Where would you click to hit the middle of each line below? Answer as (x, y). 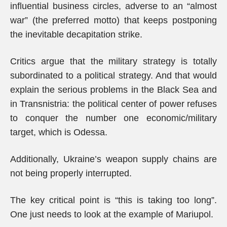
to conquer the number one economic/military (113, 118)
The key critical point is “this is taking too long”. (113, 200)
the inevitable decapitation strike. (76, 34)
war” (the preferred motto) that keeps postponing (113, 20)
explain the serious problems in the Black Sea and (113, 90)
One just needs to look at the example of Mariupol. (112, 214)
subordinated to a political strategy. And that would (113, 75)
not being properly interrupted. (71, 173)
